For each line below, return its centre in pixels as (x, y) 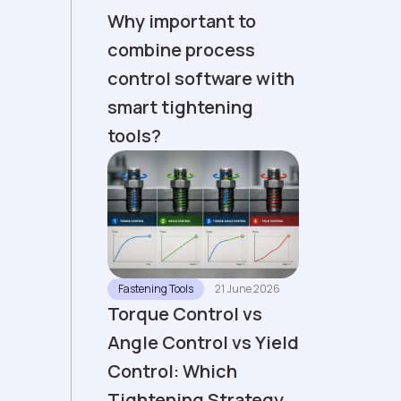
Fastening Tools (156, 288)
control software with (201, 78)
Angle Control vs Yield (204, 342)
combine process (182, 49)
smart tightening (181, 107)
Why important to (182, 21)
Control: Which (173, 371)
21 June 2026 (248, 288)
